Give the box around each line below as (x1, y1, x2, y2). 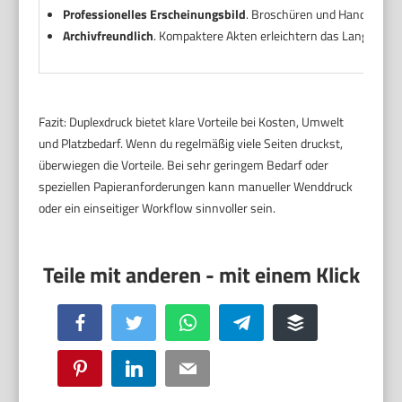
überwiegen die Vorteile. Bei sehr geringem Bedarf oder (39, 155, 329, 175)
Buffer (302, 313, 332, 331)
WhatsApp (195, 313, 245, 331)
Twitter (141, 313, 173, 331)
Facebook (87, 313, 131, 331)
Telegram (249, 313, 291, 331)
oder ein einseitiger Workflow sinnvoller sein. (39, 198, 276, 218)
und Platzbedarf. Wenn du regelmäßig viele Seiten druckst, (39, 134, 344, 153)
